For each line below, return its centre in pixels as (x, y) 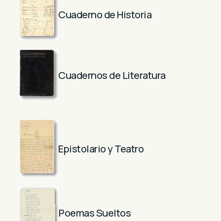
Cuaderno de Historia (105, 15)
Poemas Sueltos (95, 213)
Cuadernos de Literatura (112, 75)
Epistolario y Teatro (101, 148)
